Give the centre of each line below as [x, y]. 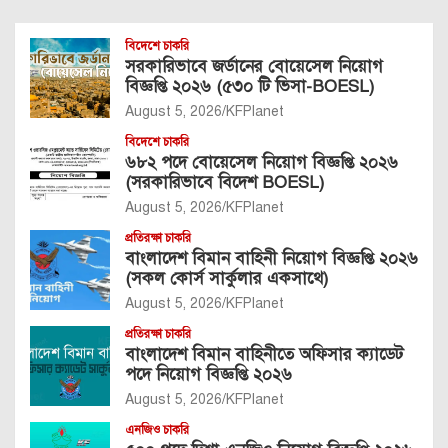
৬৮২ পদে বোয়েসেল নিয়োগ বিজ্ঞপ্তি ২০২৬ [261, 162]
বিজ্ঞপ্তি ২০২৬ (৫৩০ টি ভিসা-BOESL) [249, 86]
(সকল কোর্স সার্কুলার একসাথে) [226, 278]
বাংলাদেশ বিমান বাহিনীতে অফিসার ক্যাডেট [264, 354]
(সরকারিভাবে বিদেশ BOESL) [224, 182]
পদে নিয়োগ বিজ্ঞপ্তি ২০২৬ [208, 374]
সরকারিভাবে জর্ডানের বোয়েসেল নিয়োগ [254, 66]
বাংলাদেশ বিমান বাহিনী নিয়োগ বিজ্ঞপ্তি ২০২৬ [271, 258]
